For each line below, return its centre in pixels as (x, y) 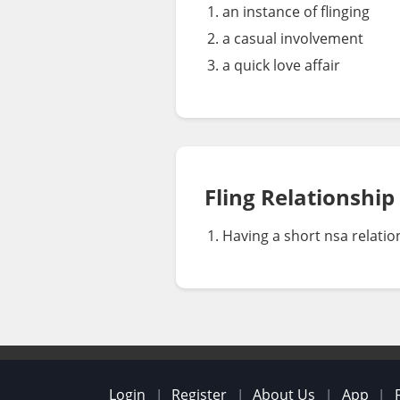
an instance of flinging (296, 12)
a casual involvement (293, 39)
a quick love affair (281, 66)
